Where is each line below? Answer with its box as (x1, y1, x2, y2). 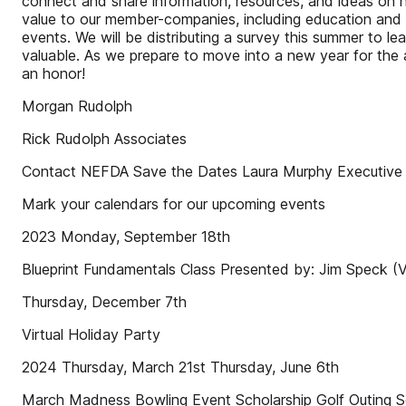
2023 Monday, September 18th (22, 227, 230, 246)
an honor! (22, 64, 85, 82)
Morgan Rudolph (22, 97, 132, 115)
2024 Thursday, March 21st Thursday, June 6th (22, 358, 339, 376)
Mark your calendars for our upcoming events (22, 195, 325, 213)
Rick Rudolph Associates (22, 130, 187, 148)
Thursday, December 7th (22, 293, 187, 311)
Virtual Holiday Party (22, 325, 160, 343)
